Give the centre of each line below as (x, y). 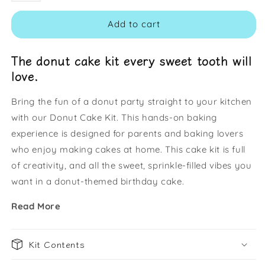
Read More (36, 206)
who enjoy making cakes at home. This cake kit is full (128, 150)
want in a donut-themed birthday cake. (99, 182)
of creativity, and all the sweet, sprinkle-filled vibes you (132, 166)
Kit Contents (57, 244)
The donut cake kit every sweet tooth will (132, 60)
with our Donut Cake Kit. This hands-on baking (114, 118)
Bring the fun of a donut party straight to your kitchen (132, 102)
